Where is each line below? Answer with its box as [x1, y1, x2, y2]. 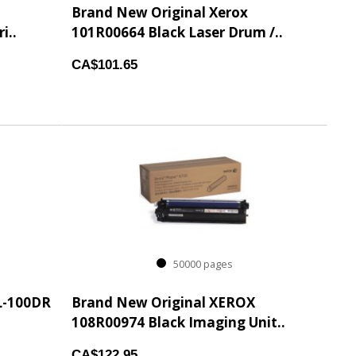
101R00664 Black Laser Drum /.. [72, 23, 284, 41]
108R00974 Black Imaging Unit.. [72, 313, 286, 331]
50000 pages [166, 257, 234, 272]
